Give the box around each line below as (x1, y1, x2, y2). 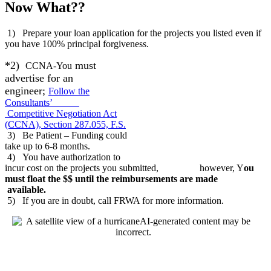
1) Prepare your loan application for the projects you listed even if (5, 27, 261, 38)
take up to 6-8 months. (5, 140, 90, 151)
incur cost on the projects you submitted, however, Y (5, 162, 244, 173)
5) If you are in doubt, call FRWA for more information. (5, 195, 224, 206)
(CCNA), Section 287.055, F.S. (5, 119, 126, 129)
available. (5, 184, 46, 195)
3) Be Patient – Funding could (5, 129, 127, 140)
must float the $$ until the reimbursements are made (5, 173, 254, 184)
